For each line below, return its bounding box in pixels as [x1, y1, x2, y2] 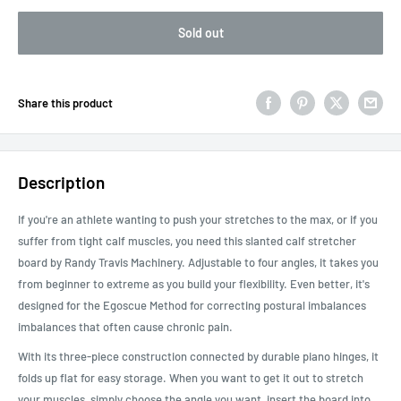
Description [18, 172, 105, 192]
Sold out [177, 25, 224, 40]
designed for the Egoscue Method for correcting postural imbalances [18, 298, 366, 313]
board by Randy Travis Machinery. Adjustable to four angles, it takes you [18, 255, 379, 270]
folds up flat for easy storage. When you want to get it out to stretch [18, 371, 363, 386]
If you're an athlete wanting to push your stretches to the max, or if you [18, 212, 378, 227]
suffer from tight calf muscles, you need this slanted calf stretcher [18, 234, 356, 249]
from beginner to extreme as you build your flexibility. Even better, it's [18, 277, 370, 292]
